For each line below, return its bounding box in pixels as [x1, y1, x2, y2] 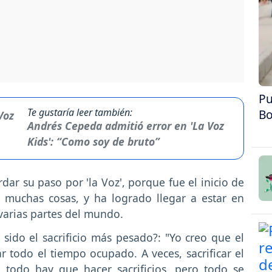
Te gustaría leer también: [27, 106, 133, 120]
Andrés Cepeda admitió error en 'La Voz [27, 118, 225, 134]
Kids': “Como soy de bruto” [27, 134, 160, 149]
